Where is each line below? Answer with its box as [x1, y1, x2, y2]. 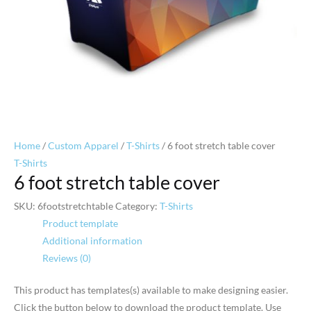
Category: [115, 200, 160, 212]
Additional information [42, 235, 143, 247]
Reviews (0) [42, 252, 92, 264]
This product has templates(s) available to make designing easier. [14, 283, 288, 296]
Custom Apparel [48, 139, 119, 151]
